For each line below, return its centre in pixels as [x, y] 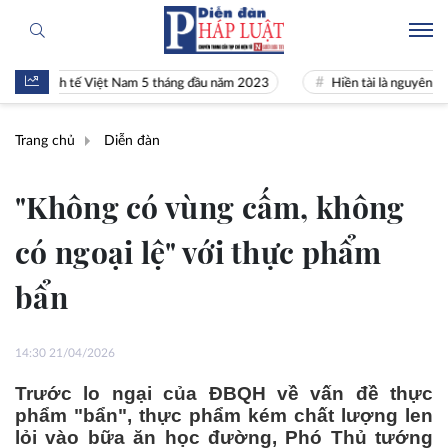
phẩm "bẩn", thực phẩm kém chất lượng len [224, 415]
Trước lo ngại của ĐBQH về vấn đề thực [224, 393]
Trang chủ [45, 140]
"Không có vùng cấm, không [210, 207]
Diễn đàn [132, 140]
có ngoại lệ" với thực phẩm [198, 252]
